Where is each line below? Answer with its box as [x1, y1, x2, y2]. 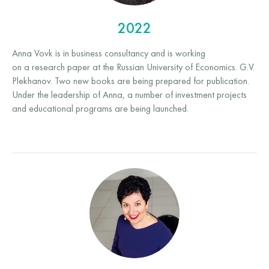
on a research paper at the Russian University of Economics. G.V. [12, 63, 255, 73]
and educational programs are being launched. [12, 104, 189, 114]
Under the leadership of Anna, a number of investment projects [12, 91, 247, 100]
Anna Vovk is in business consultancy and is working [12, 49, 205, 59]
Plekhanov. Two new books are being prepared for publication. [12, 77, 249, 86]
